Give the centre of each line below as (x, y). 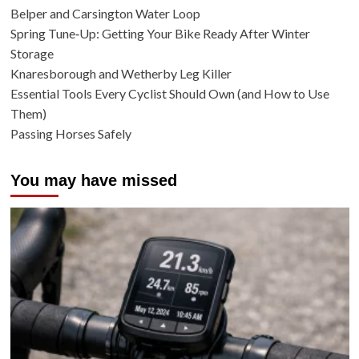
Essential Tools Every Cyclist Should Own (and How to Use (169, 93)
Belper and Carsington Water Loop (105, 13)
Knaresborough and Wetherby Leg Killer (121, 73)
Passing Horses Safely (71, 133)
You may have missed (93, 180)
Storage (32, 53)
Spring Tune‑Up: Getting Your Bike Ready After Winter (160, 33)
